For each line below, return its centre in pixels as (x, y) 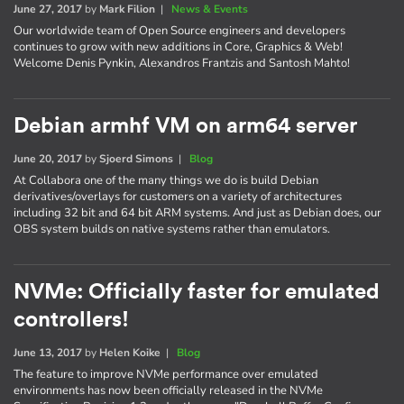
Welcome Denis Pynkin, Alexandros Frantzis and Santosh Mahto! (182, 63)
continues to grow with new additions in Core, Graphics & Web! (178, 46)
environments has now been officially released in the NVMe (168, 390)
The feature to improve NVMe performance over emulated (166, 374)
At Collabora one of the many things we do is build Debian (166, 180)
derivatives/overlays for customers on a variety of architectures (178, 196)
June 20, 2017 (48, 158)
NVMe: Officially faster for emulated (197, 292)
